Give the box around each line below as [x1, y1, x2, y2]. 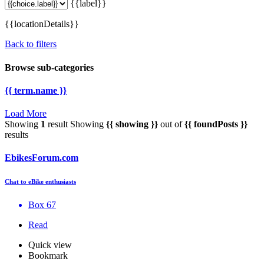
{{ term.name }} [5, 85, 67, 95]
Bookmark [28, 250, 68, 261]
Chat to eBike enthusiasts [5, 178, 76, 186]
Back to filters [5, 39, 57, 49]
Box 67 [28, 200, 56, 210]
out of [158, 119, 184, 130]
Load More [5, 108, 47, 119]
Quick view [28, 240, 72, 250]
